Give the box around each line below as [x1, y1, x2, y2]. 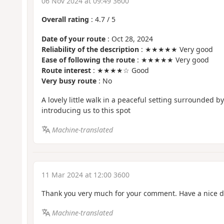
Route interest [41, 65, 91, 75]
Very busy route [41, 75, 96, 85]
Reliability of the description [41, 44, 139, 54]
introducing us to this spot [41, 105, 130, 115]
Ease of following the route [41, 54, 135, 64]
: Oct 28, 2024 [105, 33, 153, 43]
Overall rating [41, 14, 89, 24]
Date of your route [41, 33, 105, 43]
